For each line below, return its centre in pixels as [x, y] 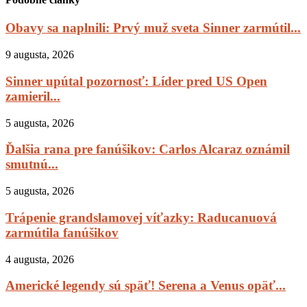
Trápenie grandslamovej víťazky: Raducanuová [141, 217]
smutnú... [32, 164]
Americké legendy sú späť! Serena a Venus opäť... [146, 286]
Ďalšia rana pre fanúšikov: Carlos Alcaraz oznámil [148, 149]
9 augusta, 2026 [40, 55]
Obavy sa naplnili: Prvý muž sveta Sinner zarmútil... [153, 28]
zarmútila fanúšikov [62, 232]
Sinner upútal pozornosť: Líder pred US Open [136, 81]
